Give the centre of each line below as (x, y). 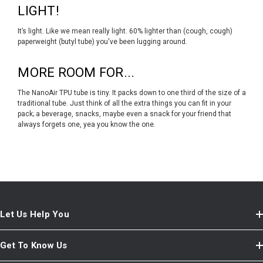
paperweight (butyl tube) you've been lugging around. (103, 41)
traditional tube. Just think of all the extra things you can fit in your (125, 103)
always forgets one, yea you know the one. (87, 124)
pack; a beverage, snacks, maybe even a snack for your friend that (125, 114)
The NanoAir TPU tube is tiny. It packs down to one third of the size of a (132, 92)
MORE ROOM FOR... (76, 72)
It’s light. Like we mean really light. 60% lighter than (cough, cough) (125, 31)
